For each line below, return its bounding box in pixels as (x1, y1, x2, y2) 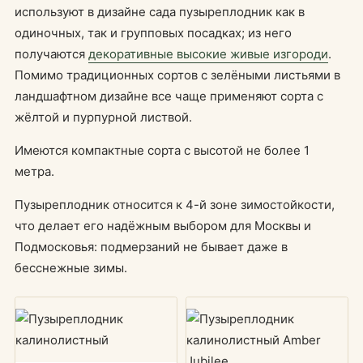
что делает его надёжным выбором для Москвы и (15, 218, 311, 233)
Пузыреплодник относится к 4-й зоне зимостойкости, (15, 197, 335, 212)
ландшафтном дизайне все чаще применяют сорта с (15, 88, 323, 104)
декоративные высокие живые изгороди (88, 46, 328, 62)
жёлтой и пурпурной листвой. (15, 109, 192, 125)
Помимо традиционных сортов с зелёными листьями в (15, 67, 340, 83)
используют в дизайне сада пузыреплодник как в (15, 4, 305, 19)
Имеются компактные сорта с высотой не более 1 (15, 143, 310, 158)
